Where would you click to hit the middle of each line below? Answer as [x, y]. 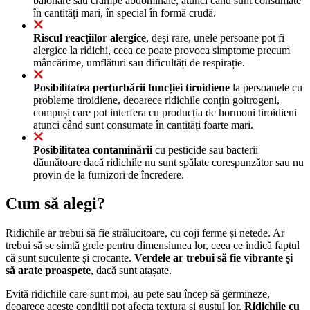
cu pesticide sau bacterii [205, 149]
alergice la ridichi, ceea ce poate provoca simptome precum [162, 50]
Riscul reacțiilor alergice [90, 37]
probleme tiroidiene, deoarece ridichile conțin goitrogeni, [156, 100]
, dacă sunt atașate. [131, 271]
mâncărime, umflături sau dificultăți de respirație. [139, 62]
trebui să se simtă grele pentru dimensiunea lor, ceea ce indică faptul [153, 246]
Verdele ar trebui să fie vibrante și [213, 258]
